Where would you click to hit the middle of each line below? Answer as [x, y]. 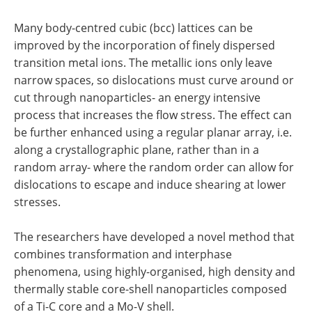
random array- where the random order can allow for [154, 167]
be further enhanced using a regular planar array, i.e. [153, 133]
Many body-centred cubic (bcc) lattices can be [133, 28]
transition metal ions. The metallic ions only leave [143, 63]
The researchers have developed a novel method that [154, 237]
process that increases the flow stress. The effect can [153, 115]
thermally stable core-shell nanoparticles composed [150, 289]
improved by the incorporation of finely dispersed [145, 46]
